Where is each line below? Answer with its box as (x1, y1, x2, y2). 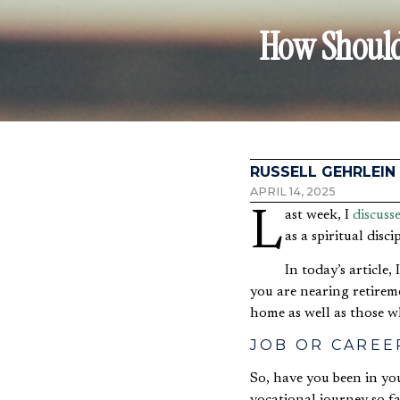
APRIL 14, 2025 (249, 184, 336, 198)
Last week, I (284, 207, 353, 222)
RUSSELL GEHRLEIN (249, 162, 396, 180)
